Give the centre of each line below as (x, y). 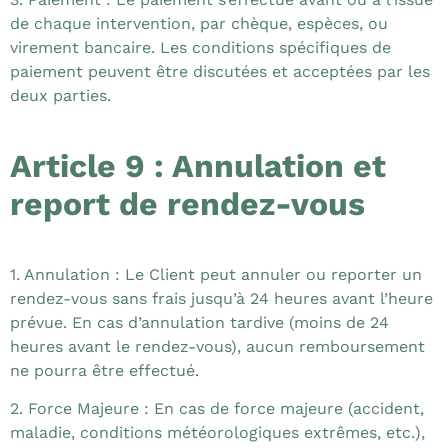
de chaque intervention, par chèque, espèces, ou (199, 24)
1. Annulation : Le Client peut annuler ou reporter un (216, 274)
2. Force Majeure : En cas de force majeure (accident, (217, 409)
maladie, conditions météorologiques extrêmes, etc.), (217, 433)
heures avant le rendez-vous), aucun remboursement (217, 346)
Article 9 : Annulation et (198, 165)
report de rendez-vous (187, 203)
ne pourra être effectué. (104, 370)
